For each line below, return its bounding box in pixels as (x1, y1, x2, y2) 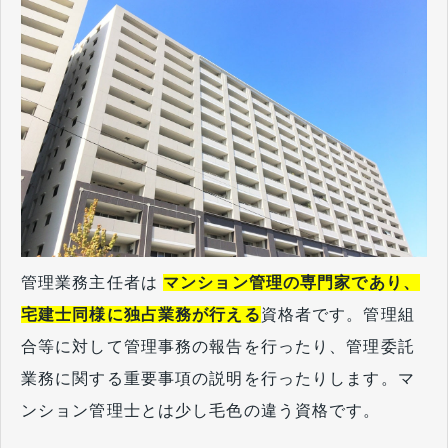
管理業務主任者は (21, 273, 164, 291)
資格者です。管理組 (260, 305, 415, 323)
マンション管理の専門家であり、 (163, 273, 420, 291)
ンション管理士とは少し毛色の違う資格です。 (21, 401, 381, 419)
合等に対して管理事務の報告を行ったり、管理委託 (21, 337, 415, 355)
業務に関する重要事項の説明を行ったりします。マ (21, 369, 415, 387)
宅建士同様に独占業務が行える (21, 305, 261, 323)
